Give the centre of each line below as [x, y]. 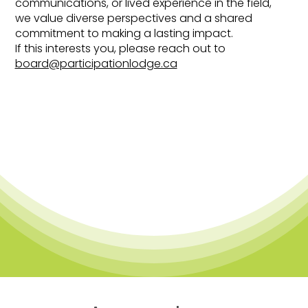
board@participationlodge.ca [96, 64]
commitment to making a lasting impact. [124, 34]
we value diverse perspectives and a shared [133, 19]
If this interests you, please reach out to [120, 49]
